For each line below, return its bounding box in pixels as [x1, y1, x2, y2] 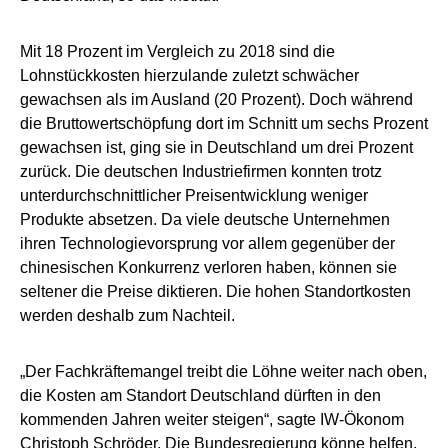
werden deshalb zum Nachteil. [20, 306, 235, 324]
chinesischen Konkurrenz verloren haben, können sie [20, 258, 397, 276]
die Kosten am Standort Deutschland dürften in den [20, 386, 381, 404]
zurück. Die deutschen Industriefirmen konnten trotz [20, 162, 382, 180]
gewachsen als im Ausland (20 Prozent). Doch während [20, 90, 413, 108]
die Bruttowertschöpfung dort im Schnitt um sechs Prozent [20, 114, 428, 132]
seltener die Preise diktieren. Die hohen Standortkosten [20, 282, 411, 300]
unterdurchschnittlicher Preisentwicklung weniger [20, 186, 368, 204]
